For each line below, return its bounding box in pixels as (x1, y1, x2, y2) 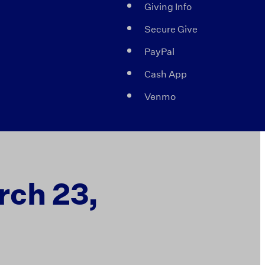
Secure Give (144, 22, 198, 35)
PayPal (144, 45, 174, 57)
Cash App (144, 67, 187, 80)
